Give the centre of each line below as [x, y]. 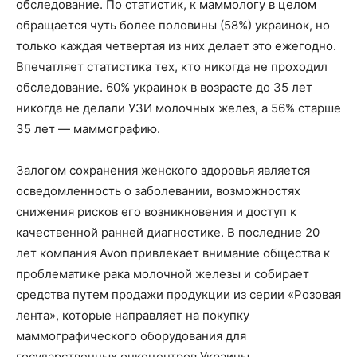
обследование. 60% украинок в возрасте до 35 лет [164, 87]
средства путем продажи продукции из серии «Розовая [178, 294]
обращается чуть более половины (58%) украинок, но [173, 25]
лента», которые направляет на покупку [133, 315]
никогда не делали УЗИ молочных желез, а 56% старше [178, 108]
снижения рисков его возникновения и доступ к [156, 211]
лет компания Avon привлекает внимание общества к [173, 253]
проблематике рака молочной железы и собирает [163, 273]
